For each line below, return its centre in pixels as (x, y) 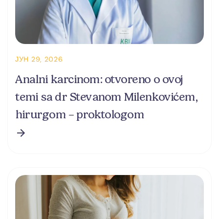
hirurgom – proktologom (79, 115)
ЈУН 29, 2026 (39, 59)
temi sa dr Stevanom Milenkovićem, (106, 97)
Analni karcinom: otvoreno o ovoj (99, 79)
